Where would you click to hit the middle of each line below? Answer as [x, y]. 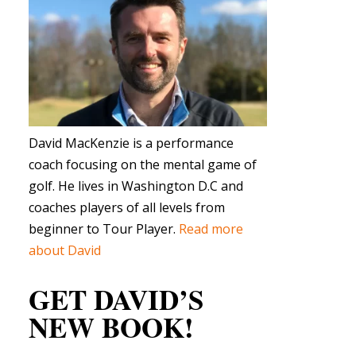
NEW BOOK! [111, 327]
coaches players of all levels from [127, 207]
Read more [211, 228]
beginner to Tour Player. [104, 228]
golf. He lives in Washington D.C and [136, 186]
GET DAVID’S [116, 299]
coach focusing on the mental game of [143, 164]
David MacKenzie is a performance [131, 143]
